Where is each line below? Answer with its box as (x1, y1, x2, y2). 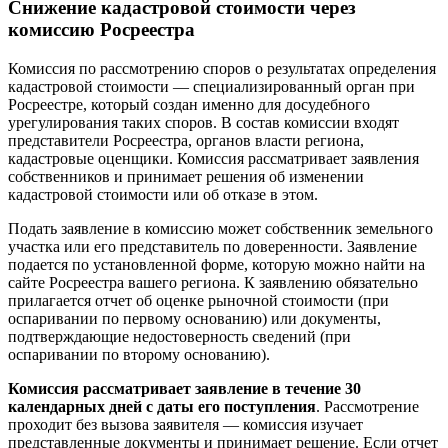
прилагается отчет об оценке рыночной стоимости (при (8, 291, 389, 309)
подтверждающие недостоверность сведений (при (8, 327, 351, 345)
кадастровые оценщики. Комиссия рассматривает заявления (8, 149, 419, 167)
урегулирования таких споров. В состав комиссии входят (8, 113, 399, 131)
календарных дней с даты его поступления (8, 397, 316, 415)
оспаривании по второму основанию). (8, 345, 270, 363)
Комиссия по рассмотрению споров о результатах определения (8, 59, 436, 77)
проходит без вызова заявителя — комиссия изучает (8, 415, 363, 433)
